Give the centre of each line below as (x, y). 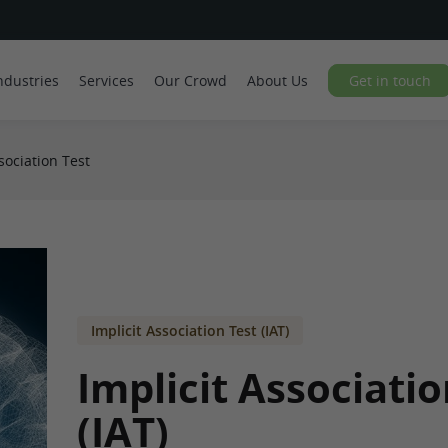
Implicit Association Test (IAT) (190, 330)
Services (106, 80)
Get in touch (390, 80)
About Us (277, 80)
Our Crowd (190, 80)
